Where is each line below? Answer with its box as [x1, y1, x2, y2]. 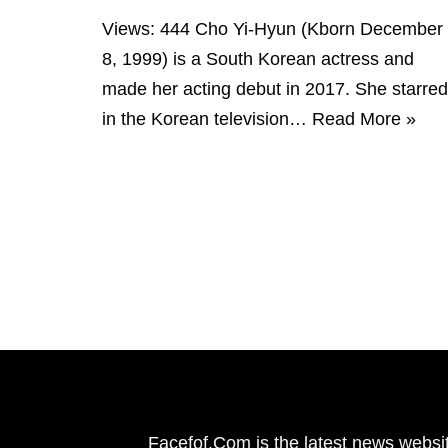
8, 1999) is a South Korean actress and [102, 48, 414, 69]
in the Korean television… [102, 108, 312, 129]
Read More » [312, 108, 416, 129]
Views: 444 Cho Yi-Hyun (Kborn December [102, 18, 443, 39]
